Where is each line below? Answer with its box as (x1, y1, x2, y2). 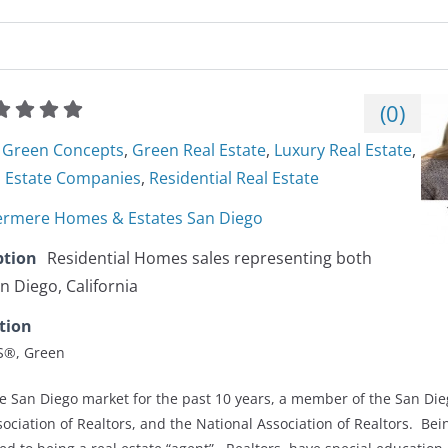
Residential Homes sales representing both (47, 247, 372, 270)
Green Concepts (2, 139, 124, 162)
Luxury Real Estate (274, 139, 412, 162)
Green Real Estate (132, 139, 266, 162)
